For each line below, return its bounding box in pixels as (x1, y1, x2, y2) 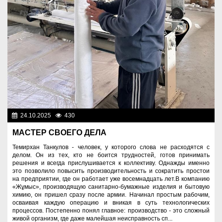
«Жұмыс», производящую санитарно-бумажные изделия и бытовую (12, 183, 210, 191)
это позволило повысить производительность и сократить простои (12, 167, 210, 175)
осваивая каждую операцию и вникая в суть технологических (12, 199, 210, 207)
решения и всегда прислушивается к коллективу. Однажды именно (12, 160, 210, 167)
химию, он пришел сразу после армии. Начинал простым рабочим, (12, 191, 210, 199)
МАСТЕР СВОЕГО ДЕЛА (12, 128, 107, 137)
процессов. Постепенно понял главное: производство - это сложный (12, 207, 210, 215)
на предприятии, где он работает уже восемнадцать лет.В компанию (12, 175, 210, 183)
